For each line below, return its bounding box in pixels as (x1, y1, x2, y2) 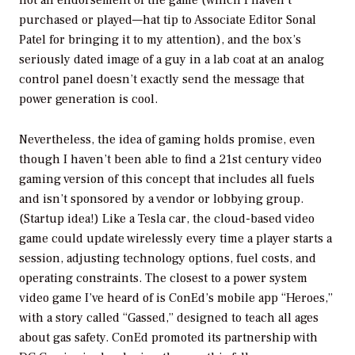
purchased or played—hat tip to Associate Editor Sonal (19, 12, 316, 29)
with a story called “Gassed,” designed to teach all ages (19, 310, 319, 326)
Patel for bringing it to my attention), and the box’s (19, 32, 301, 48)
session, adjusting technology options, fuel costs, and (19, 250, 316, 267)
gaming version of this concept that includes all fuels (19, 171, 315, 188)
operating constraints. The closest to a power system (19, 270, 307, 287)
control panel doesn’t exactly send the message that (19, 71, 304, 88)
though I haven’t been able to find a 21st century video (19, 151, 322, 168)
